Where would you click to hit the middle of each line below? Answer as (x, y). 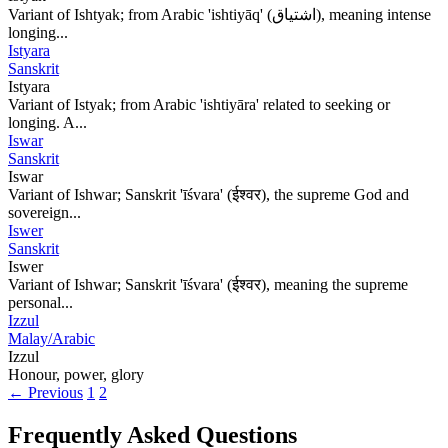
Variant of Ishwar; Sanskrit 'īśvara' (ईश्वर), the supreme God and (208, 194)
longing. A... (47, 122)
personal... (40, 302)
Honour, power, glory (76, 374)
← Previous (45, 392)
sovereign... (44, 212)
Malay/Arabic (51, 338)
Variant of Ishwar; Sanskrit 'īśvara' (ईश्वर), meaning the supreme (208, 284)
